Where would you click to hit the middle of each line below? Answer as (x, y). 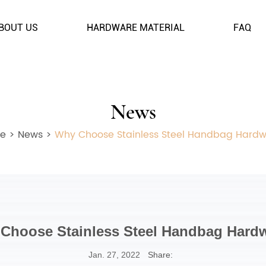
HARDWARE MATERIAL (136, 28)
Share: (160, 255)
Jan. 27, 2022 (114, 255)
